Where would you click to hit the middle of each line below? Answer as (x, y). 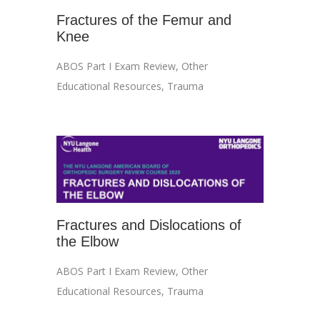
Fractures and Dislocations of (149, 225)
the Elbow (87, 241)
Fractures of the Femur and (144, 20)
